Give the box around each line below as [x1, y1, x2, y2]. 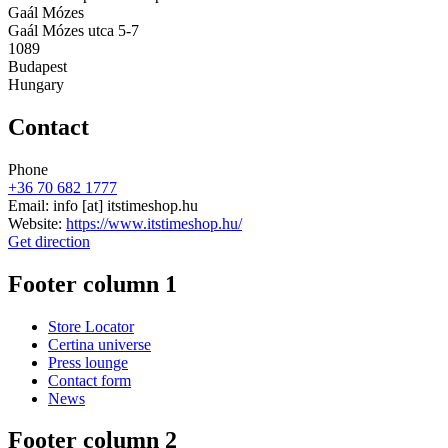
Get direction [8, 232, 90, 250]
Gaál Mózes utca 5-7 [8, 21, 139, 39]
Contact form [48, 371, 131, 389]
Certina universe [48, 335, 151, 353]
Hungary [8, 75, 64, 93]
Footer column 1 [8, 270, 177, 297]
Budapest [8, 57, 67, 75]
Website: [8, 214, 66, 232]
